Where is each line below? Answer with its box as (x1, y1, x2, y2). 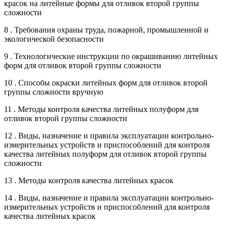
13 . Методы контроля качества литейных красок (4, 176, 174, 185)
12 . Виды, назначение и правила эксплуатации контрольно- (4, 131, 214, 140)
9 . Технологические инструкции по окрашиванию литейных (4, 51, 218, 61)
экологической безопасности (4, 34, 104, 43)
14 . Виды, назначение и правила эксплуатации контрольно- (4, 193, 214, 202)
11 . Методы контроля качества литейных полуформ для (4, 104, 198, 113)
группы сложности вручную (4, 87, 103, 96)
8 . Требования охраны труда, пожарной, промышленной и (4, 25, 209, 34)
